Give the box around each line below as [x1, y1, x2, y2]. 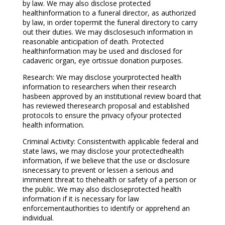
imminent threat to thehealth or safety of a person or [22, 175, 196, 185]
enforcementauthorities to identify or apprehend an [22, 203, 190, 213]
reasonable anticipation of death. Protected [22, 37, 164, 47]
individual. [22, 213, 54, 223]
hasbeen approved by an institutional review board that [22, 91, 201, 101]
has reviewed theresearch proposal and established [22, 101, 189, 111]
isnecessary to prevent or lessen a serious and [22, 165, 173, 175]
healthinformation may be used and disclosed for [22, 46, 182, 56]
